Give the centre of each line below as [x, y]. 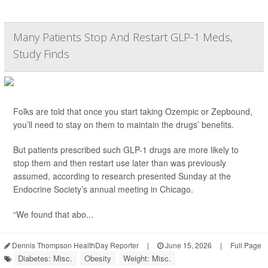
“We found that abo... [53, 214]
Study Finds [41, 54]
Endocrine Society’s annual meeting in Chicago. [103, 189]
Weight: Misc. [147, 258]
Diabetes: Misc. [45, 258]
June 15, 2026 [188, 245]
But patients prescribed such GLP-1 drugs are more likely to [126, 150]
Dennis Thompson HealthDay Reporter [74, 245]
